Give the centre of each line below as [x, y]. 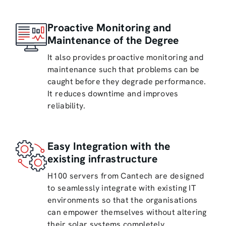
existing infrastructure [102, 158]
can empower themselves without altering [127, 212]
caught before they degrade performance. [127, 81]
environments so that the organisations [123, 200]
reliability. [67, 105]
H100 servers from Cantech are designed [126, 176]
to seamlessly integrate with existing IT [122, 188]
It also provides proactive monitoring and [126, 57]
